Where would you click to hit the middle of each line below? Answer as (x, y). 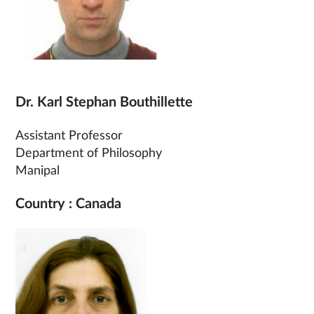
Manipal (37, 171)
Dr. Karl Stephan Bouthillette (106, 102)
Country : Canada (68, 204)
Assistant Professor (69, 136)
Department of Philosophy (89, 153)
